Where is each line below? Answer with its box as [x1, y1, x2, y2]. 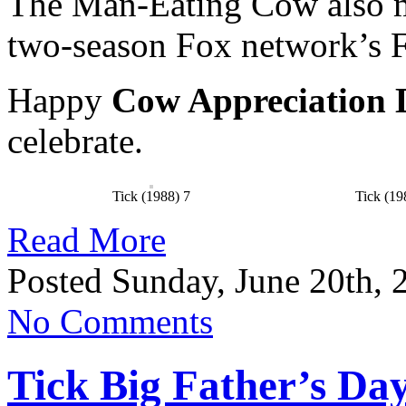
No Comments [7, 301, 213, 341]
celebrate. [7, 121, 143, 160]
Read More [7, 219, 166, 259]
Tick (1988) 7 [112, 188, 191, 204]
